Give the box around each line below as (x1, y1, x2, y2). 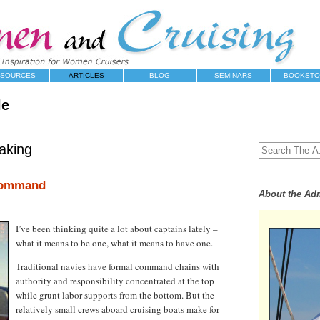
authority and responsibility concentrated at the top (15, 274, 214, 287)
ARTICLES (68, 71, 104, 79)
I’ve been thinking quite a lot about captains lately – (15, 222, 218, 235)
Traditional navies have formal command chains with (15, 260, 219, 273)
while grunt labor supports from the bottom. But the (15, 289, 214, 301)
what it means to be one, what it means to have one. (15, 236, 213, 249)
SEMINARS (214, 71, 252, 79)
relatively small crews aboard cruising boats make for (15, 303, 219, 316)
